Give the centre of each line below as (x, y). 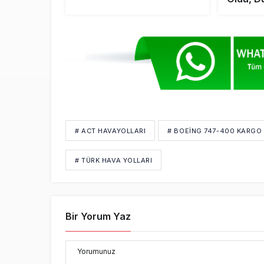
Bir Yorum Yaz (98, 216)
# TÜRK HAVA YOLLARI (114, 160)
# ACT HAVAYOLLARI (110, 131)
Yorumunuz (96, 251)
